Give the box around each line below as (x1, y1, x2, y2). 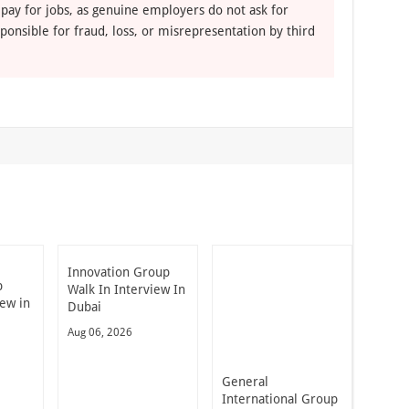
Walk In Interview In (68, 281, 185, 297)
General (221, 373, 268, 389)
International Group (221, 391, 338, 406)
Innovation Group (68, 264, 170, 279)
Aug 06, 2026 (68, 325, 132, 339)
